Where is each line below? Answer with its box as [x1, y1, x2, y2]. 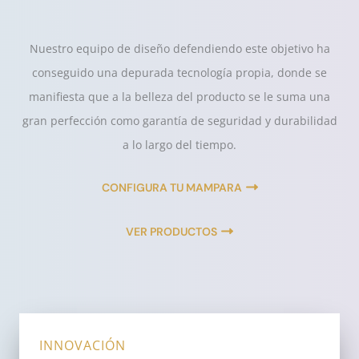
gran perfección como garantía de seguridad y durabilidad [22, 113, 337, 128]
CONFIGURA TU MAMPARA [101, 179, 242, 195]
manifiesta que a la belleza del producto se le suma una [29, 89, 330, 104]
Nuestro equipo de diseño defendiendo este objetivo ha [29, 41, 330, 56]
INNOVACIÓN [39, 337, 126, 354]
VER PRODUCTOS [126, 224, 217, 239]
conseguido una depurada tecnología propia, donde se [32, 65, 327, 80]
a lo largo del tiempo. [123, 137, 236, 152]
